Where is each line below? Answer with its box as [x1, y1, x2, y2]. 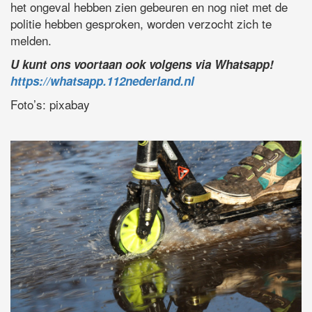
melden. [10, 31, 52, 49]
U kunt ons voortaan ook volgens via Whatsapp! [10, 56, 274, 73]
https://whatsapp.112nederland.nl [10, 72, 194, 90]
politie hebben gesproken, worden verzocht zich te [10, 15, 272, 33]
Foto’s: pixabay [10, 95, 90, 114]
